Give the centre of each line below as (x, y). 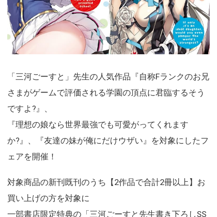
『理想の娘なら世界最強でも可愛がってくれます (98, 124)
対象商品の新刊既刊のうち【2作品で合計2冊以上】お (106, 182)
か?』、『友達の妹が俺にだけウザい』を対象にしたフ (108, 140)
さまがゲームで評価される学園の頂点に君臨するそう (106, 92)
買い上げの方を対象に (48, 198)
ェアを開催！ (32, 156)
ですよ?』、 (30, 108)
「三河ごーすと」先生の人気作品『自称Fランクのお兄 (108, 76)
